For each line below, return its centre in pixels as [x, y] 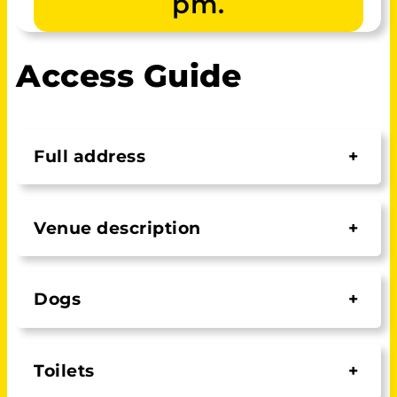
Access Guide [128, 75]
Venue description [117, 228]
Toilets [64, 371]
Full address [90, 156]
